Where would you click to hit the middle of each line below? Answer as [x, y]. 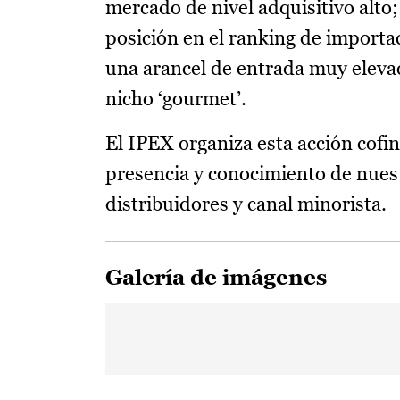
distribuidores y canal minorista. [246, 204]
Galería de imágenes [216, 277]
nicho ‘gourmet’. [176, 99]
